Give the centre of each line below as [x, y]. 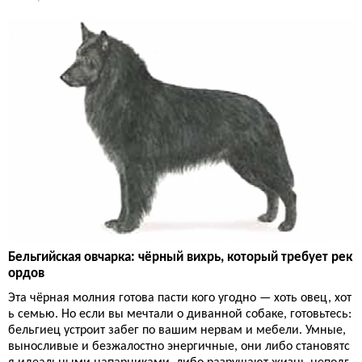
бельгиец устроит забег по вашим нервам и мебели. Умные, [177, 330]
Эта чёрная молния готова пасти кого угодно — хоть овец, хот [180, 298]
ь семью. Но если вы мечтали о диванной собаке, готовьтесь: [180, 314]
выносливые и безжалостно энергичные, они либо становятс [179, 346]
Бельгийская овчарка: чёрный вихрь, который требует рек [180, 257]
